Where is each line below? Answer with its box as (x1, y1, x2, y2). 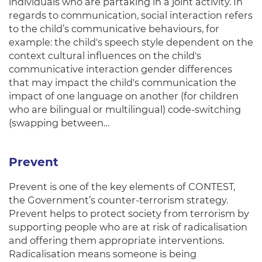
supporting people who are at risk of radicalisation (9, 221, 247, 233)
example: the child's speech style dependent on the (9, 36, 253, 48)
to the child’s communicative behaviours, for (9, 23, 219, 35)
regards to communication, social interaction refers (9, 9, 253, 21)
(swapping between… (9, 117, 110, 129)
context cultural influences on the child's (9, 50, 201, 61)
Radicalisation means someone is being (9, 248, 196, 260)
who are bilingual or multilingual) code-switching (9, 104, 241, 115)
